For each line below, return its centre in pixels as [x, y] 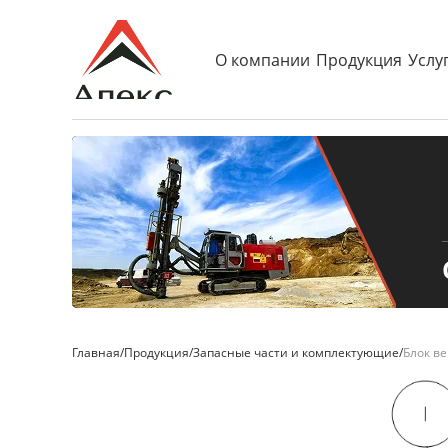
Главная [96, 352]
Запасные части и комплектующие [296, 352]
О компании [262, 59]
